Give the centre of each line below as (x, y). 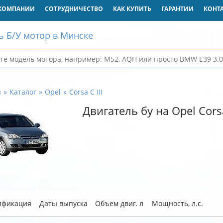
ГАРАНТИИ (177, 9)
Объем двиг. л (119, 203)
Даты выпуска (63, 203)
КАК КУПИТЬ (132, 9)
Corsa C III (86, 92)
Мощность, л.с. (177, 203)
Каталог (23, 92)
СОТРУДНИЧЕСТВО (74, 9)
